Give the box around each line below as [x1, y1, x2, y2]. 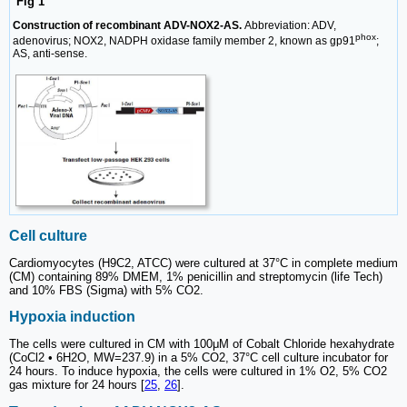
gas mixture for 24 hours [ [9, 378, 144, 392]
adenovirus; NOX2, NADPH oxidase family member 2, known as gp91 [13, 35, 355, 48]
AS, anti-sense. [13, 47, 87, 61]
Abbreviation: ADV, [244, 19, 336, 33]
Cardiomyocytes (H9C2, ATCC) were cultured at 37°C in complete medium [9, 255, 398, 270]
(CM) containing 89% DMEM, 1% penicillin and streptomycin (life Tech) [9, 269, 382, 283]
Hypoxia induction [9, 309, 135, 325]
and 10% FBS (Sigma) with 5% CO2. [9, 283, 203, 297]
